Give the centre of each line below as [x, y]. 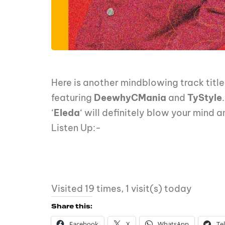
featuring [73, 98]
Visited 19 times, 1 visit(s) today [122, 189]
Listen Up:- [76, 128]
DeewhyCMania [130, 98]
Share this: [72, 207]
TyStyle [205, 98]
